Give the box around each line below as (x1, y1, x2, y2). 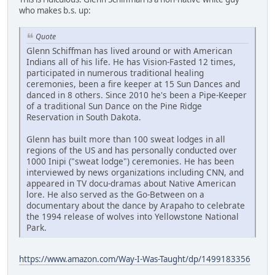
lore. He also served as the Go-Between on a (26, 188, 204, 200)
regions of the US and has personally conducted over (26, 144, 237, 156)
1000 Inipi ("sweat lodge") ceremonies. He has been (26, 155, 234, 167)
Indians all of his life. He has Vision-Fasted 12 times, (26, 55, 236, 68)
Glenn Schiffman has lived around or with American (26, 44, 232, 56)
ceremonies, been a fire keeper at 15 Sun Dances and (26, 77, 240, 90)
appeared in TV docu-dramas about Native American (26, 177, 236, 189)
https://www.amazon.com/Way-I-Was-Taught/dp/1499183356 (19, 253, 250, 265)
